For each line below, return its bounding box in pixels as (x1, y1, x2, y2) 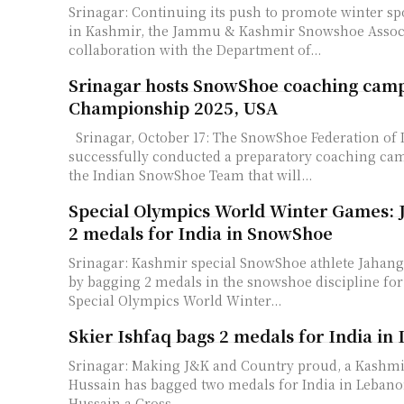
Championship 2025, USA (69, 95, 278, 119)
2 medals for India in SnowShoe (69, 221, 333, 244)
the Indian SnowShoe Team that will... (69, 165, 312, 184)
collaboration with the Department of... (69, 40, 321, 59)
